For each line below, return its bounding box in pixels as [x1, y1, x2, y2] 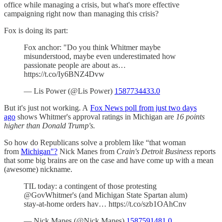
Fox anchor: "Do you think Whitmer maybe [24, 43, 161, 52]
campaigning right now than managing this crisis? [4, 9, 159, 18]
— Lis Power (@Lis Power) [24, 87, 114, 96]
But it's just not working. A [4, 104, 90, 112]
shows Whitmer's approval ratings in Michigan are [15, 112, 176, 121]
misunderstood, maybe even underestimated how [24, 52, 176, 61]
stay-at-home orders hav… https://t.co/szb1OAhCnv [24, 200, 186, 209]
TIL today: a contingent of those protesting [24, 182, 157, 191]
